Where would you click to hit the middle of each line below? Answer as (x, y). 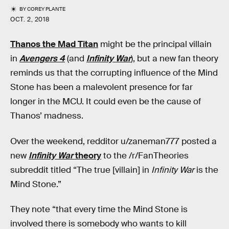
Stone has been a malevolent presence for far (101, 87)
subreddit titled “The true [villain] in (81, 170)
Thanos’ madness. (47, 116)
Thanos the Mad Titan (54, 44)
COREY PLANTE (47, 9)
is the (206, 170)
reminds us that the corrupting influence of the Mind (114, 73)
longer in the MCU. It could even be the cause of (106, 102)
